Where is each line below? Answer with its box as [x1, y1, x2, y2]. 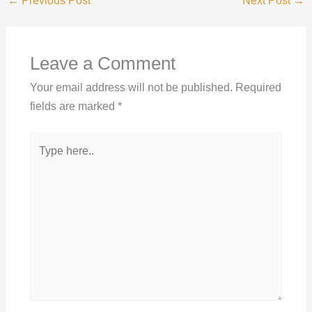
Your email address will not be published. [29, 81, 233, 94]
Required [235, 81, 281, 94]
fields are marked [29, 100, 118, 113]
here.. [29, 154, 57, 166]
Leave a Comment [29, 53, 175, 75]
